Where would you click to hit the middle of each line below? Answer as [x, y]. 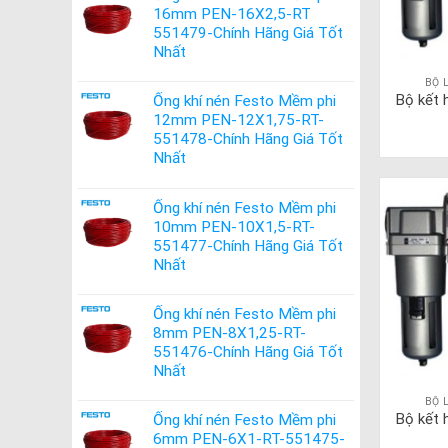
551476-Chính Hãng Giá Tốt [248, 351]
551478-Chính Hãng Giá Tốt [248, 139]
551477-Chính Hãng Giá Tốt [248, 245]
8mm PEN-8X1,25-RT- [229, 332]
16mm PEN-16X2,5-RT [232, 14]
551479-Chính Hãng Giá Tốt [248, 33]
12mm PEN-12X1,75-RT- [238, 120]
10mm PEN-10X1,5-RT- [234, 226]
